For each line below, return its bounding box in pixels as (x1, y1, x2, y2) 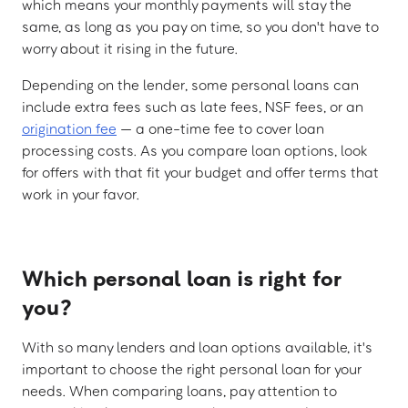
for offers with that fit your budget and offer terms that (22, 163, 379, 182)
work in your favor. (22, 185, 139, 204)
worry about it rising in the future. (22, 39, 238, 58)
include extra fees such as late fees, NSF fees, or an (22, 97, 363, 117)
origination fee (22, 119, 117, 138)
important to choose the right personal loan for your (22, 360, 362, 379)
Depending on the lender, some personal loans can (22, 76, 359, 95)
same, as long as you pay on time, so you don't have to (22, 17, 379, 36)
